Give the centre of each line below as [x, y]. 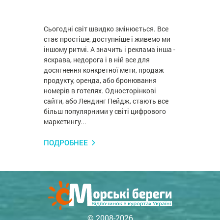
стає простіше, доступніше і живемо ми [107, 39]
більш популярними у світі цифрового [105, 111]
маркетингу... [65, 122]
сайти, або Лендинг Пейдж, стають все [106, 101]
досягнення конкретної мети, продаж [104, 70]
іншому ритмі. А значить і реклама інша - [110, 50]
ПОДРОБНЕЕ [66, 143]
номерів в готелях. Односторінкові [100, 91]
